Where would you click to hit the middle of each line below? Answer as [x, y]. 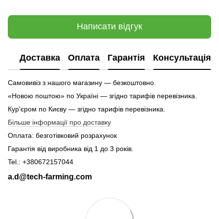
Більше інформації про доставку [59, 122]
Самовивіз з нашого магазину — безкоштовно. [82, 82]
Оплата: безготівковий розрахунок [62, 135]
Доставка [40, 58]
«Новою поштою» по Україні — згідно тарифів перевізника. [102, 96]
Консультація [182, 58]
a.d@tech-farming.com [50, 177]
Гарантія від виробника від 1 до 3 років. [71, 148]
